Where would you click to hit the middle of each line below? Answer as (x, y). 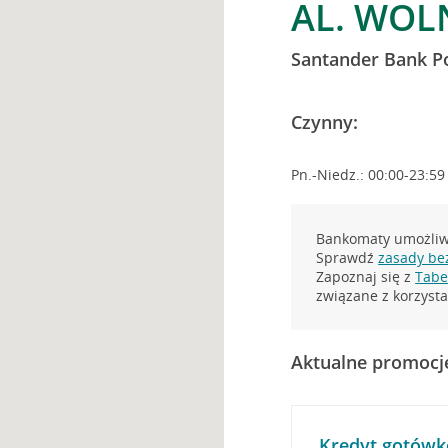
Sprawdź (347, 257)
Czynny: (325, 122)
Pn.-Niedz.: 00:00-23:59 (368, 174)
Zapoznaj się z (366, 276)
